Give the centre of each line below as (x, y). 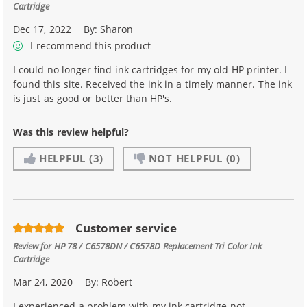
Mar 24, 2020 (43, 282)
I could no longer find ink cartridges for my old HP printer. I (150, 70)
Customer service (126, 228)
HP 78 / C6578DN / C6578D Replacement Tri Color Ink (158, 245)
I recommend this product (89, 46)
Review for (34, 245)
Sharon (117, 29)
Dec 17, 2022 (42, 29)
